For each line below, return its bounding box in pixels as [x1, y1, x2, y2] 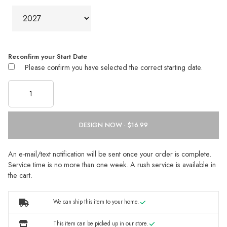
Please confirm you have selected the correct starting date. [25, 62, 203, 72]
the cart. [8, 170, 32, 181]
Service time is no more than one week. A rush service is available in [8, 160, 216, 170]
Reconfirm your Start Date [8, 51, 87, 61]
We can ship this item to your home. [53, 198, 140, 206]
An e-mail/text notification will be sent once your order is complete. [8, 149, 211, 160]
